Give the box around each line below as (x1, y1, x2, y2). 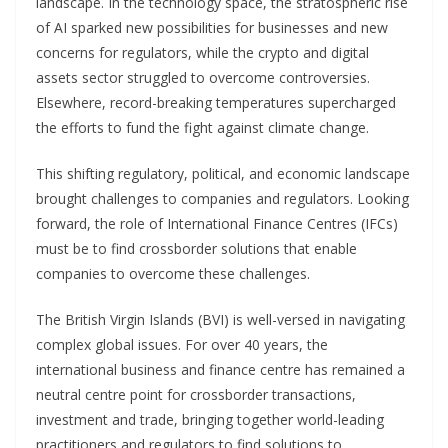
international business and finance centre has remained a (36, 359, 405, 379)
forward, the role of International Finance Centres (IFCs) (36, 213, 398, 233)
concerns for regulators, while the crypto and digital (36, 42, 369, 62)
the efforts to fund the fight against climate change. (36, 117, 369, 137)
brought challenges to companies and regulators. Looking (36, 188, 409, 208)
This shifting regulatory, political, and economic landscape (36, 163, 410, 183)
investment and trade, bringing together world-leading (36, 409, 384, 429)
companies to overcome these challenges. (36, 263, 310, 283)
